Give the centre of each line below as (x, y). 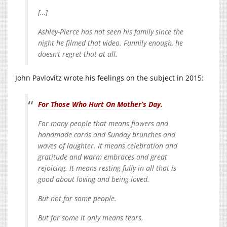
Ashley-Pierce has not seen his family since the (111, 31)
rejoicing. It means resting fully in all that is (107, 168)
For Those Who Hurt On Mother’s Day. (100, 104)
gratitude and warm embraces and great (103, 157)
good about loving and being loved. (94, 179)
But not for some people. (77, 198)
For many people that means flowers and (103, 123)
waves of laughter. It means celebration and (108, 145)
